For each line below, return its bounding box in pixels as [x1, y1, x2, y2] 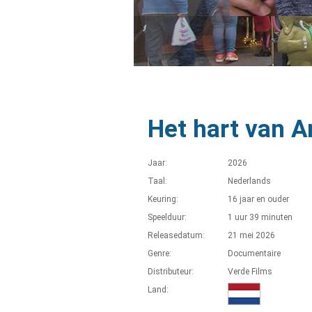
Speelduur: [148, 212, 187, 222]
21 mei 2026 [228, 231, 275, 240]
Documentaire [228, 249, 281, 258]
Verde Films [228, 267, 272, 276]
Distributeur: [148, 267, 194, 276]
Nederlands [228, 176, 271, 186]
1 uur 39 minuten [228, 212, 292, 222]
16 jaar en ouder [228, 194, 289, 204]
